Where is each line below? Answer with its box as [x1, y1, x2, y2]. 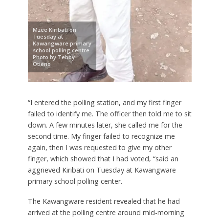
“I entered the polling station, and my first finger [27, 97, 181, 107]
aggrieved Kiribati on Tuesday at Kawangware [27, 165, 176, 175]
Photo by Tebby [32, 53, 75, 61]
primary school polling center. [27, 176, 122, 186]
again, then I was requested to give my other [27, 142, 172, 152]
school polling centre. [32, 46, 91, 54]
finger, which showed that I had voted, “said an [27, 153, 178, 163]
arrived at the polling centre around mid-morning [27, 207, 184, 217]
